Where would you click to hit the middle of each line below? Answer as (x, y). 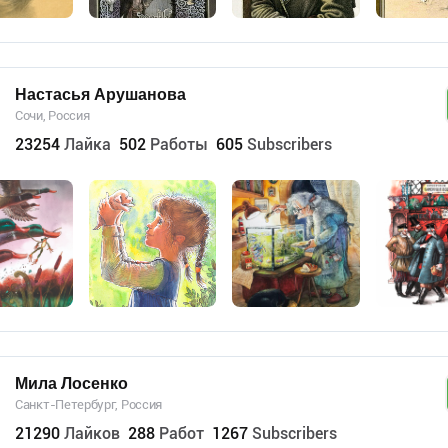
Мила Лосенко (71, 383)
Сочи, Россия (52, 115)
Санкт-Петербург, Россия (89, 404)
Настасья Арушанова (100, 94)
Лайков (92, 433)
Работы (179, 144)
